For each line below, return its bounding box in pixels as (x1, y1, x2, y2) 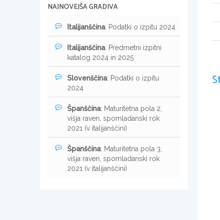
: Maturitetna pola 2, (101, 104, 162, 112)
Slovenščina (67, 74, 107, 82)
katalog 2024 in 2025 (67, 53, 134, 61)
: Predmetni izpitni (105, 43, 162, 52)
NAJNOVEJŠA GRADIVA (48, 1, 118, 13)
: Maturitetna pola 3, (101, 144, 162, 153)
